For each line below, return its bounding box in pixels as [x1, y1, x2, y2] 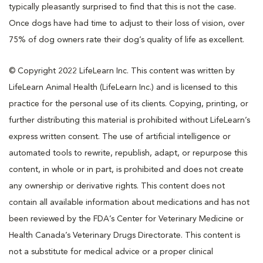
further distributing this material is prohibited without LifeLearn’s [9, 116, 250, 124]
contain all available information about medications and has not [9, 198, 249, 207]
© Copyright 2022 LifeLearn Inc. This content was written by [9, 66, 235, 75]
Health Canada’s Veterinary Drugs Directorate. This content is [9, 231, 240, 240]
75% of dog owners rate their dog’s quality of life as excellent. [9, 35, 244, 44]
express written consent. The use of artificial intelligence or [9, 132, 231, 141]
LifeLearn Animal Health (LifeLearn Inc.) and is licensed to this [9, 83, 237, 92]
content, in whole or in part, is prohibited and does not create [9, 165, 244, 174]
